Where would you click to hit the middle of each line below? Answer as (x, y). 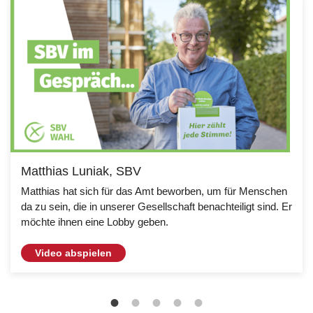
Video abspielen (73, 253)
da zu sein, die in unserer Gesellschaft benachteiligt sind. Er (156, 207)
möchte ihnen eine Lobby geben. (95, 222)
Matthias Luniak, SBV (81, 172)
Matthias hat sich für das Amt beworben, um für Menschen (154, 191)
